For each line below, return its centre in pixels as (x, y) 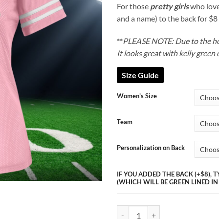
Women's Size (137, 96)
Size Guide (140, 75)
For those (133, 6)
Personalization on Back (151, 148)
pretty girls (169, 6)
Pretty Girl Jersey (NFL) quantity (165, 211)
